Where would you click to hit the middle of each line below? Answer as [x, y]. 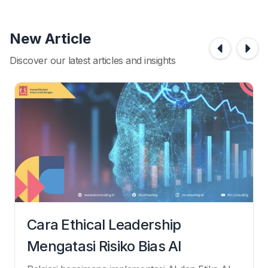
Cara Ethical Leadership [104, 224]
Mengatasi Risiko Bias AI [104, 246]
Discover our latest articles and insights [93, 60]
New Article [50, 38]
